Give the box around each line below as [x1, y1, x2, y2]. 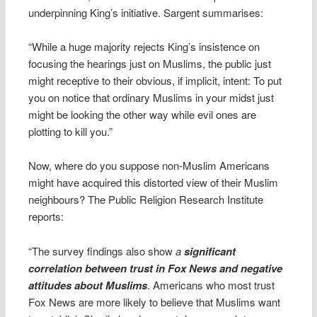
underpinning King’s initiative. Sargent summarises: [28, 4, 264, 20]
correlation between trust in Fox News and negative [28, 260, 283, 276]
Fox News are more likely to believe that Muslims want [28, 294, 281, 309]
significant [184, 243, 236, 259]
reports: [28, 209, 64, 224]
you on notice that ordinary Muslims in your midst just [28, 89, 275, 105]
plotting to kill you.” [28, 123, 113, 139]
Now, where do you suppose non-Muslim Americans [28, 158, 270, 173]
